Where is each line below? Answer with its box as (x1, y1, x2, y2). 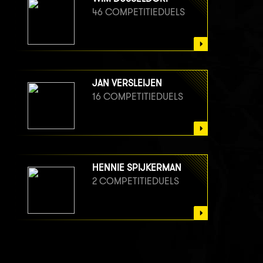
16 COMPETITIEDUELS (92, 91, 183, 103)
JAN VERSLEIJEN (92, 77, 162, 89)
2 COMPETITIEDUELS (92, 176, 179, 187)
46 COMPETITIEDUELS (92, 6, 185, 18)
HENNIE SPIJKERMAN (92, 162, 181, 174)
